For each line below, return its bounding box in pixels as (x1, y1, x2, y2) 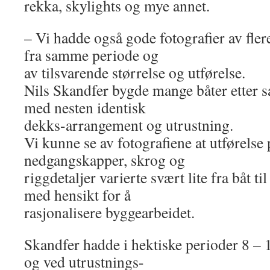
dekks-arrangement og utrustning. (24, 115, 233, 135)
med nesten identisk (24, 97, 146, 118)
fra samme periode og (24, 45, 159, 65)
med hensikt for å (24, 184, 131, 205)
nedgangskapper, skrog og (24, 149, 185, 170)
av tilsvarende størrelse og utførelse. (24, 62, 245, 83)
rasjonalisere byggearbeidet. (24, 202, 195, 222)
